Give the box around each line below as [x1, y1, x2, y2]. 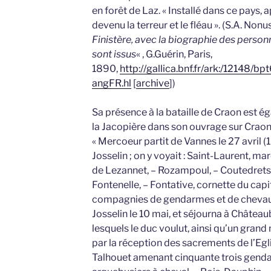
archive [135, 77, 169, 90]
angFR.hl [91, 77, 131, 90]
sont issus [91, 48, 136, 60]
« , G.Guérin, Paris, [135, 48, 212, 60]
